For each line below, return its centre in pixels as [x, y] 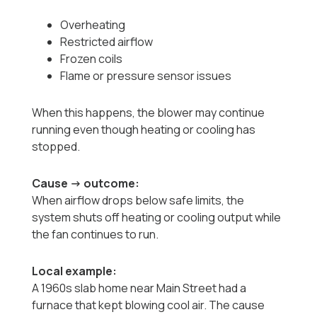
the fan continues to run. [96, 235]
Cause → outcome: [86, 184]
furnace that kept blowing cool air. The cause [149, 305]
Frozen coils [92, 59]
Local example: [75, 271]
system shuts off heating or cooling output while [157, 218]
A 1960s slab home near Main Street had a [139, 288]
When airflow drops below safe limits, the [138, 201]
